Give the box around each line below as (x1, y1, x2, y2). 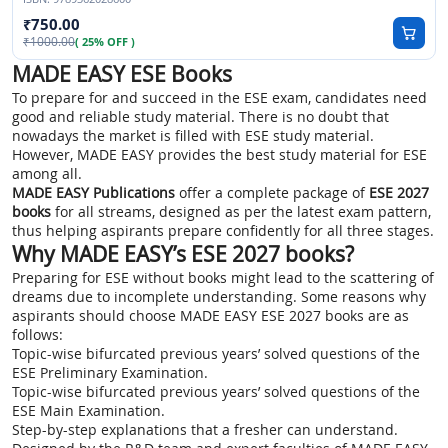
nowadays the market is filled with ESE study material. (12, 126, 374, 146)
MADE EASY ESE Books (12, 60, 232, 89)
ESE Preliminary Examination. (12, 363, 208, 383)
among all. (12, 164, 82, 184)
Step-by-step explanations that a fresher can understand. (12, 420, 398, 440)
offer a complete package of (175, 183, 369, 203)
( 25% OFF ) (75, 34, 135, 49)
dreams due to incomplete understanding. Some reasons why (12, 287, 426, 307)
